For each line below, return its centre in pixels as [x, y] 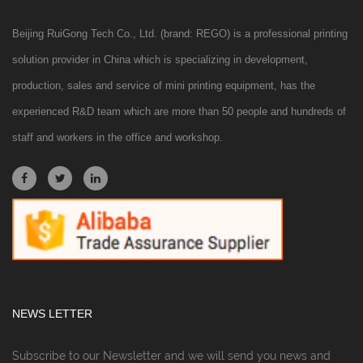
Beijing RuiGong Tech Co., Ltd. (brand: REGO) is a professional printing [180, 34]
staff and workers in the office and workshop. [117, 137]
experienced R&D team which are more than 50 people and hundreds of [179, 111]
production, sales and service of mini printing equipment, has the [164, 85]
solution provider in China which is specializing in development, [160, 60]
